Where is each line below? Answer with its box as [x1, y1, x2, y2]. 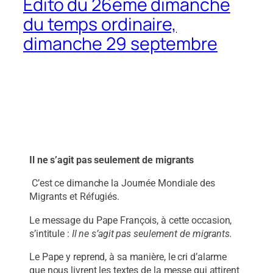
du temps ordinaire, [23, 12, 177, 36]
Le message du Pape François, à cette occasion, [29, 214, 232, 226]
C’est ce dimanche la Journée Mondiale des [31, 177, 215, 190]
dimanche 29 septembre [23, 31, 218, 55]
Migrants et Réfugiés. [29, 191, 124, 203]
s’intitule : [29, 227, 72, 239]
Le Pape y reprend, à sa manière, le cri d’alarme [29, 250, 227, 263]
